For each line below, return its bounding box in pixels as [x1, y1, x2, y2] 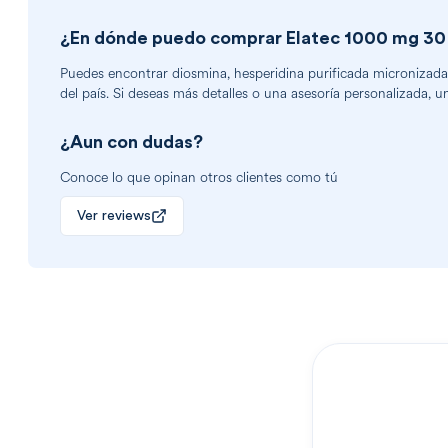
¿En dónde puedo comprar [60, 29, 286, 48]
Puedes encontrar [60, 64, 172, 84]
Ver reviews [77, 209, 151, 224]
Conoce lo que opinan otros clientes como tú [60, 168, 338, 188]
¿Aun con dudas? [60, 133, 203, 152]
